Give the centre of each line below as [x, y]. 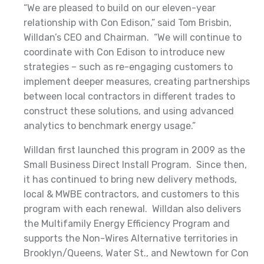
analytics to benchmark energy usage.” [110, 126]
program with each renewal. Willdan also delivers [132, 209]
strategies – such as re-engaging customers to [128, 67]
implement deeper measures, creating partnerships [137, 81]
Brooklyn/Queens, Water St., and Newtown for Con [136, 253]
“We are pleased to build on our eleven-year [120, 8]
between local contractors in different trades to [129, 96]
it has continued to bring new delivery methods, [130, 179]
